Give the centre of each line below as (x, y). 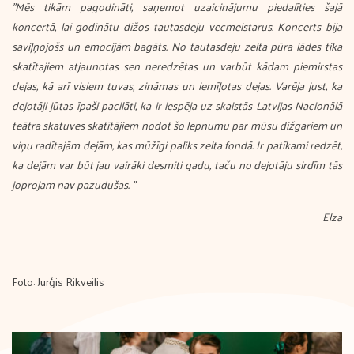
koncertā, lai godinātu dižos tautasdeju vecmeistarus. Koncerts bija (177, 26)
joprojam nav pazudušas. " (73, 185)
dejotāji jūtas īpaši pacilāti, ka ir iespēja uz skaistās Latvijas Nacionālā (177, 105)
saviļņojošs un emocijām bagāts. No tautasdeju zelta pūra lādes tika (177, 46)
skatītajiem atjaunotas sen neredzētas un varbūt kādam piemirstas (177, 66)
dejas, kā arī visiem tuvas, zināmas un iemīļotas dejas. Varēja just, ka (177, 86)
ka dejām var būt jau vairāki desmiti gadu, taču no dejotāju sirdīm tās (177, 165)
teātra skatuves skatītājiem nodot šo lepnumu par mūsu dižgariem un (177, 125)
